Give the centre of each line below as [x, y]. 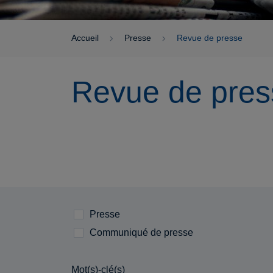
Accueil [85, 38]
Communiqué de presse [141, 232]
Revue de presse [210, 38]
